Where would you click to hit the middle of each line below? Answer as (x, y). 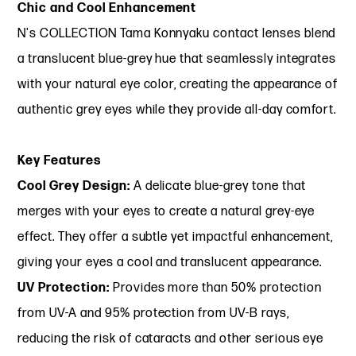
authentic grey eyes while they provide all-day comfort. (177, 110)
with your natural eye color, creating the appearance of (178, 84)
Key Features (59, 161)
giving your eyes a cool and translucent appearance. (170, 262)
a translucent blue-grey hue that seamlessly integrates (177, 59)
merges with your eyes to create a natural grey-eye (166, 211)
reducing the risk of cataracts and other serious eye (171, 339)
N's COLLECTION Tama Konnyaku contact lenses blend (177, 33)
